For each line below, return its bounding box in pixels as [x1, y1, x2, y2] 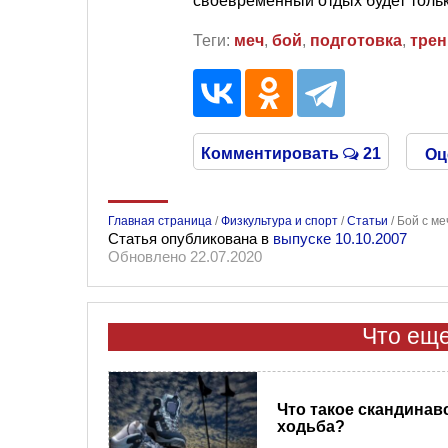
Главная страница [108, 213, 212, 228]
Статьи [347, 213, 388, 228]
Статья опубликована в [108, 229, 273, 247]
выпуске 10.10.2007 [273, 229, 407, 247]
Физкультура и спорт [221, 213, 338, 228]
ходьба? [276, 418, 345, 436]
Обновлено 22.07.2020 [108, 247, 262, 265]
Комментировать [201, 144, 344, 162]
